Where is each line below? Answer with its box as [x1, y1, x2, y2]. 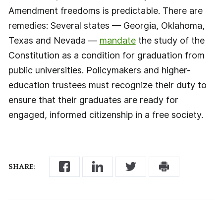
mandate [99, 35, 136, 46]
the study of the [135, 35, 205, 46]
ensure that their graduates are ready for [8, 94, 178, 105]
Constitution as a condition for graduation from [8, 50, 205, 60]
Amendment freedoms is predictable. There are [8, 5, 203, 16]
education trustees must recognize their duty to [8, 79, 207, 90]
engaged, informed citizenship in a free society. [8, 109, 203, 120]
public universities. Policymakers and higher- [8, 64, 191, 75]
